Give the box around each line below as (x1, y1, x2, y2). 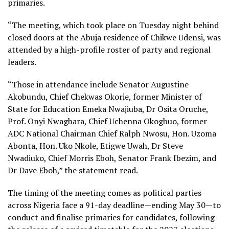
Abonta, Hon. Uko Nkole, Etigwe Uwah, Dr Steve (8, 140, 183, 151)
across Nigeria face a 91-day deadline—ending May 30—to (8, 199, 221, 211)
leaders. (8, 56, 36, 67)
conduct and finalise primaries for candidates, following (8, 211, 215, 223)
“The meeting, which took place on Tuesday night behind (8, 19, 219, 31)
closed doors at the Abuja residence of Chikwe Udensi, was (8, 31, 221, 43)
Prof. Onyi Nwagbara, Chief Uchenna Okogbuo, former (8, 115, 207, 127)
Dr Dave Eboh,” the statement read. (8, 164, 138, 176)
